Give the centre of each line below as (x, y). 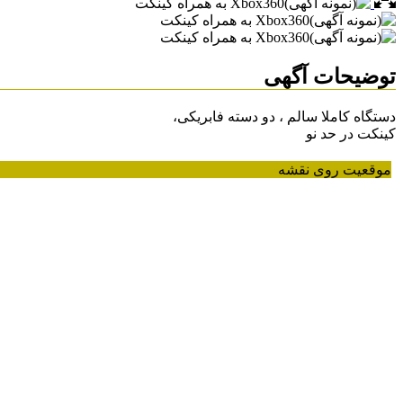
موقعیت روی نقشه (335, 170)
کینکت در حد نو (351, 134)
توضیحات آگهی (330, 77)
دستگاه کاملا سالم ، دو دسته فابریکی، (284, 117)
